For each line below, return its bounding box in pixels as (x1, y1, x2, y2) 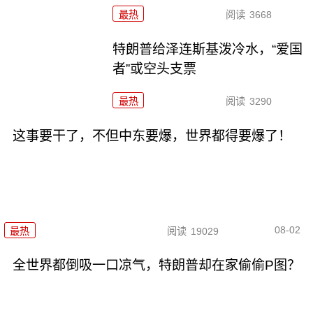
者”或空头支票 (112, 61, 197, 77)
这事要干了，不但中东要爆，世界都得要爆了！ (12, 129, 291, 144)
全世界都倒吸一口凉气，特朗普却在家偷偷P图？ (12, 258, 300, 273)
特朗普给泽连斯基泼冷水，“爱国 (112, 42, 303, 57)
